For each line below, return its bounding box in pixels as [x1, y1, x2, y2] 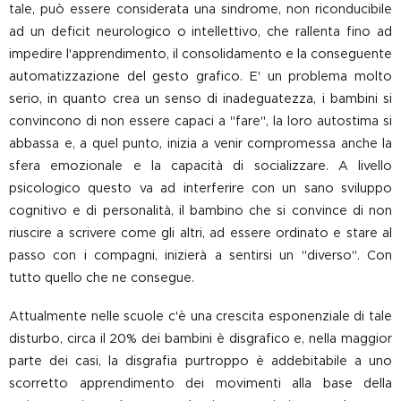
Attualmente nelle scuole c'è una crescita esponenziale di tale [9, 308, 392, 324]
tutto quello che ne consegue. [9, 269, 194, 286]
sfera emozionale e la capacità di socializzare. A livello [9, 158, 392, 174]
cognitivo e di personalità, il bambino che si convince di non [9, 202, 392, 218]
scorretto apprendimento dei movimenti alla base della [9, 375, 392, 391]
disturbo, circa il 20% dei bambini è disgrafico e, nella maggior [9, 330, 392, 346]
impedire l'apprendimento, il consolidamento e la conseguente [9, 46, 392, 62]
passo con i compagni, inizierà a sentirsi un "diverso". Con [9, 247, 392, 263]
